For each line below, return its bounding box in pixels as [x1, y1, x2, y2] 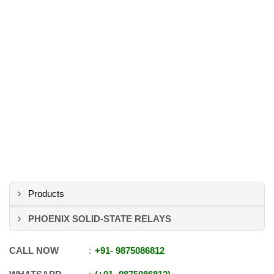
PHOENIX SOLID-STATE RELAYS [28, 213, 171, 224]
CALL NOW [9, 245, 59, 256]
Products [28, 188, 64, 199]
